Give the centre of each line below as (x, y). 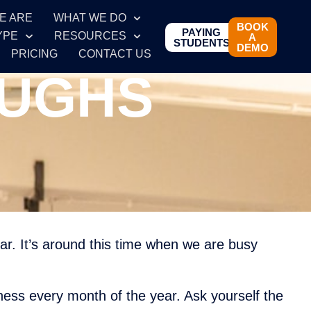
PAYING (202, 32)
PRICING (34, 54)
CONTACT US (115, 54)
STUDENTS (201, 42)
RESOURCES (90, 36)
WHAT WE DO (90, 18)
